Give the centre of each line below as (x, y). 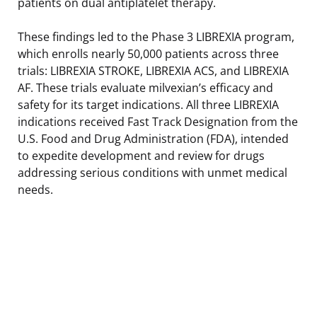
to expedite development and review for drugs (141, 155)
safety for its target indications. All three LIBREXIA (148, 104)
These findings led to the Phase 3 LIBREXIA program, (156, 36)
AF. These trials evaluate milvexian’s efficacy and (145, 87)
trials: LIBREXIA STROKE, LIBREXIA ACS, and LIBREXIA (153, 70)
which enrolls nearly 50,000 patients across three (148, 53)
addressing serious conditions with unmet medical (152, 172)
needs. (35, 189)
